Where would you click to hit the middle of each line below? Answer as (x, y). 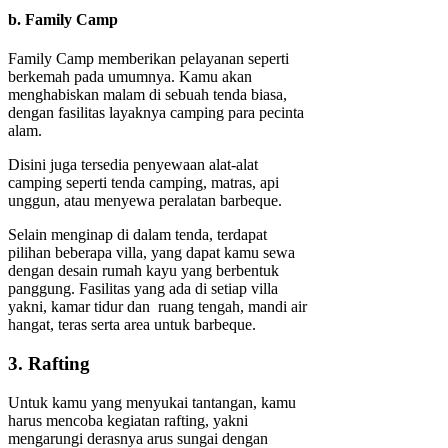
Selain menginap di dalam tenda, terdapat (137, 235)
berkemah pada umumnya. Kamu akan (130, 77)
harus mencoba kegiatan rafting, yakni (128, 420)
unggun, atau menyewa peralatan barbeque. (145, 201)
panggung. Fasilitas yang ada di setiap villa (143, 289)
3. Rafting (49, 364)
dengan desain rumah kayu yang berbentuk (143, 271)
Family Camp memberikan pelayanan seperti (148, 59)
